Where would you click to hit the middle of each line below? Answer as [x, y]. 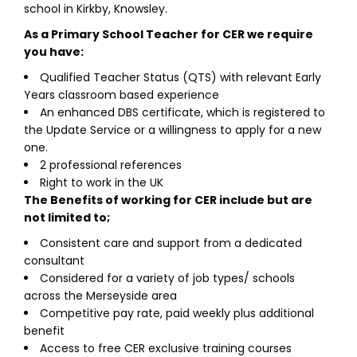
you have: [54, 52]
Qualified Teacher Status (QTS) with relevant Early [180, 77]
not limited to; [67, 218]
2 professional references [111, 165]
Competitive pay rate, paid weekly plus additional [177, 313]
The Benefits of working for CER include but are [168, 200]
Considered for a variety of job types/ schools [167, 278]
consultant [54, 261]
